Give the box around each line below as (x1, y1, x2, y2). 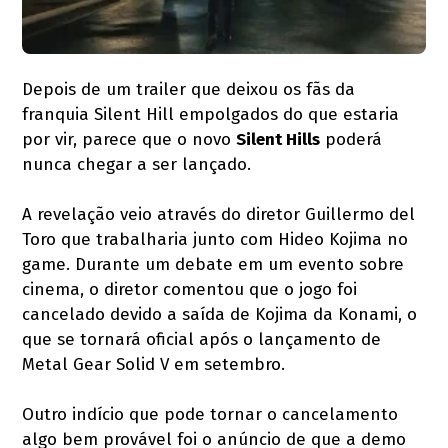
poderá (320, 128, 383, 150)
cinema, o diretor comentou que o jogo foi (22, 278, 358, 300)
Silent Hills (236, 128, 321, 150)
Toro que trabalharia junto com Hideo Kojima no (22, 228, 409, 250)
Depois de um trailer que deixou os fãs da (22, 78, 356, 100)
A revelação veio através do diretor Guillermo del (22, 203, 416, 225)
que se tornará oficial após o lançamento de (22, 328, 382, 350)
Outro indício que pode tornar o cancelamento (22, 403, 399, 425)
